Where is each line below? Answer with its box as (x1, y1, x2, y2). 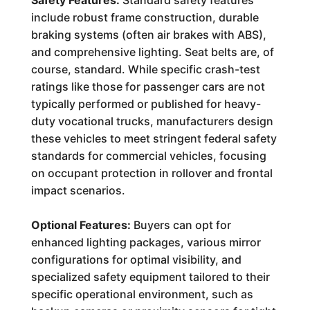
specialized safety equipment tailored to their (30, 270, 270, 284)
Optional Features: (30, 218, 131, 232)
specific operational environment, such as (30, 287, 253, 301)
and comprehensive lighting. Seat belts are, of (30, 45, 274, 59)
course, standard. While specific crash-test (30, 62, 260, 76)
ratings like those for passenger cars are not (30, 80, 265, 93)
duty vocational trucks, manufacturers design (30, 114, 273, 128)
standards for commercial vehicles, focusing (30, 149, 266, 163)
